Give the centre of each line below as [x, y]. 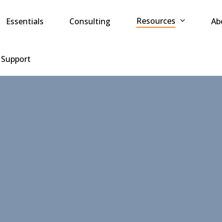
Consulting [90, 21]
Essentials [25, 21]
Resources [156, 21]
